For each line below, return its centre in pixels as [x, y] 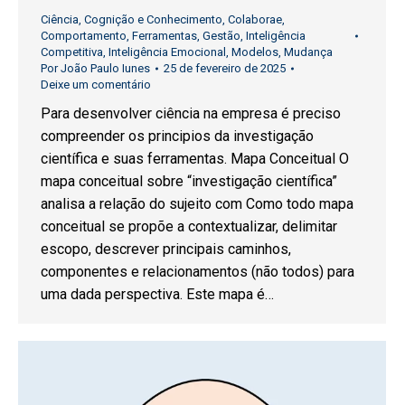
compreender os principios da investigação [177, 136]
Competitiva [72, 52]
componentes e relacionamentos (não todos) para [198, 271]
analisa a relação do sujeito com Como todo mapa [197, 203]
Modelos [255, 52]
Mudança [308, 52]
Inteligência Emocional [167, 52]
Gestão [221, 35]
